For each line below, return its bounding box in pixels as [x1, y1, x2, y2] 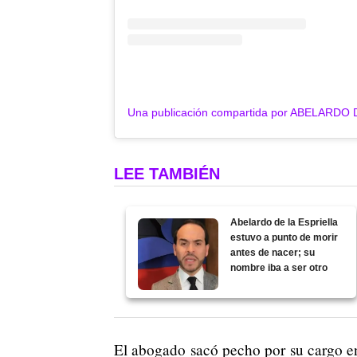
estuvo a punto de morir [230, 231, 339, 243]
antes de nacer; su [230, 246, 316, 258]
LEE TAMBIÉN [114, 164, 220, 182]
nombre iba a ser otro [230, 261, 328, 273]
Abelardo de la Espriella [230, 216, 339, 228]
